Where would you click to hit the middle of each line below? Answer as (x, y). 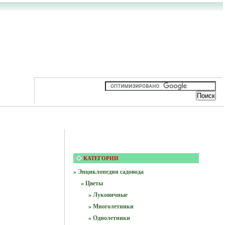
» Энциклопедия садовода (108, 172)
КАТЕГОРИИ (101, 158)
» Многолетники (111, 206)
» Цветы (92, 183)
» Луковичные (108, 195)
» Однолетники (109, 218)
